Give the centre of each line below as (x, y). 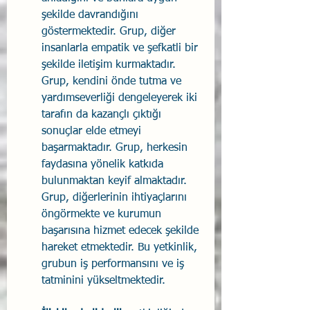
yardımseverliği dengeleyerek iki (121, 98)
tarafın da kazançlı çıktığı (103, 115)
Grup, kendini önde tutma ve (113, 81)
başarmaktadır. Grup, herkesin (116, 148)
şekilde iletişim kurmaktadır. (110, 65)
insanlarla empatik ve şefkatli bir (121, 48)
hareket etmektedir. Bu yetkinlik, (121, 247)
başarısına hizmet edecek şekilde (122, 231)
